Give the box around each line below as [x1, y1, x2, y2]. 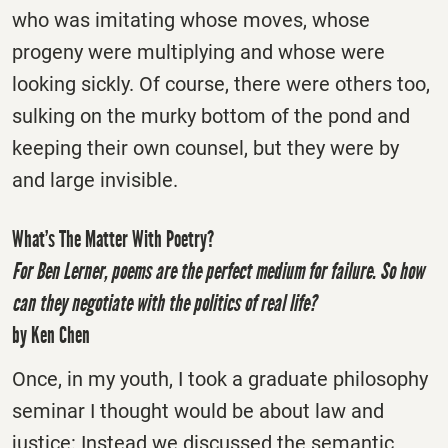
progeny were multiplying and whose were [12, 40, 385, 65]
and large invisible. [12, 168, 178, 193]
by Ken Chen [12, 321, 90, 350]
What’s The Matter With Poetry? [12, 225, 214, 254]
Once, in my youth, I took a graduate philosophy [12, 367, 428, 392]
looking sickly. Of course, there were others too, [12, 72, 430, 97]
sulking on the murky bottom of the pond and [12, 104, 410, 129]
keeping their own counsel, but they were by [12, 136, 399, 161]
